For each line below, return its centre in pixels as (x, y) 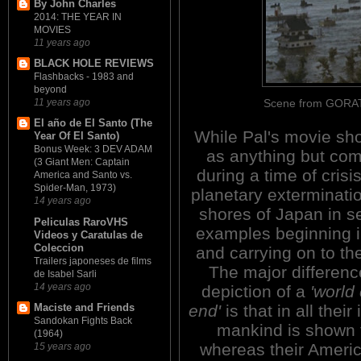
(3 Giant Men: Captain (82, 162)
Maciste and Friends (84, 307)
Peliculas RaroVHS (81, 222)
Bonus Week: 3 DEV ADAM (93, 149)
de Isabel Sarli (65, 274)
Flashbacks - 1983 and (84, 77)
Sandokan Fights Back (83, 320)
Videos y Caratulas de (88, 234)
